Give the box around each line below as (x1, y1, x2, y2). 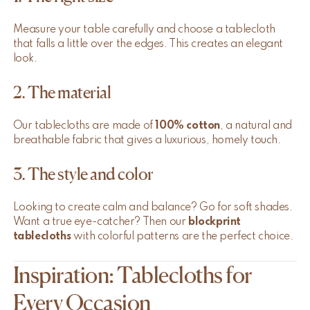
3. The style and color (12, 164, 154, 185)
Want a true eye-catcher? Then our (12, 217, 189, 228)
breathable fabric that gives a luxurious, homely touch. (12, 135, 281, 147)
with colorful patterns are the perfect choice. (71, 231, 293, 243)
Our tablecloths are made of (12, 120, 156, 132)
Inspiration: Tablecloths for (12, 262, 252, 289)
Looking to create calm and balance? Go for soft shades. (12, 202, 293, 214)
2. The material (12, 82, 111, 103)
